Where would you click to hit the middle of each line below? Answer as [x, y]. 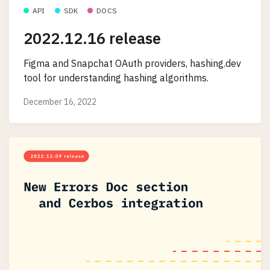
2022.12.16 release [92, 38]
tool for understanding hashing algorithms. [116, 78]
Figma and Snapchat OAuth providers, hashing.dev [132, 64]
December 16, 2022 [60, 102]
